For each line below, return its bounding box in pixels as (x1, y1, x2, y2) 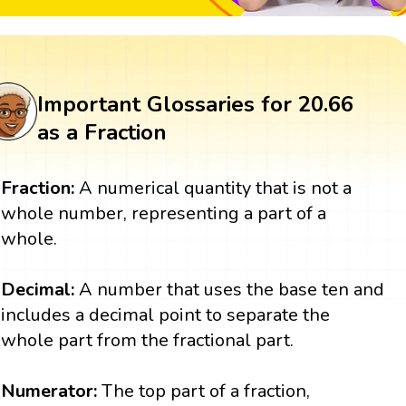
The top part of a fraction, (97, 379, 311, 404)
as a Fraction (36, 118, 167, 148)
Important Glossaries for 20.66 (36, 90, 353, 120)
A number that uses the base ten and (79, 277, 385, 303)
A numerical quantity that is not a (74, 176, 353, 201)
